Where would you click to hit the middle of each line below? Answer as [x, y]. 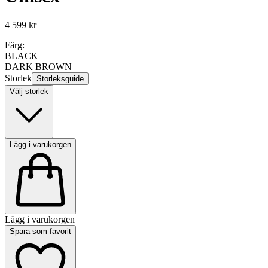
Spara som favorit [40, 232]
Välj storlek [29, 92]
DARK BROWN [38, 67]
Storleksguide [60, 79]
